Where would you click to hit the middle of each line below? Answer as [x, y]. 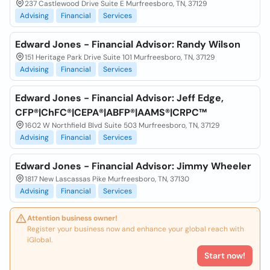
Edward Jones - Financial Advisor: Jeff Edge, [119, 98]
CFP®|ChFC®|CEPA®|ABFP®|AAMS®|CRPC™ [111, 112]
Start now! [225, 256]
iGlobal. [40, 240]
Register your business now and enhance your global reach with [136, 229]
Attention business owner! [72, 218]
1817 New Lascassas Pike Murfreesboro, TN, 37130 [107, 179]
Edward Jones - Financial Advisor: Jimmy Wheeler [133, 166]
